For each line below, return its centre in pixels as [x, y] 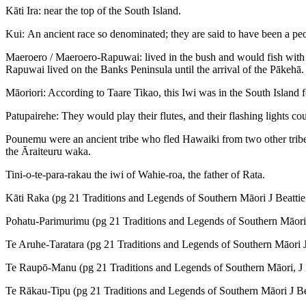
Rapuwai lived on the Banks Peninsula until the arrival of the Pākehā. [155, 69]
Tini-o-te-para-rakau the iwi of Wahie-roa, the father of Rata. [135, 174]
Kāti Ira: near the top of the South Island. [93, 10]
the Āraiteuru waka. [48, 151]
